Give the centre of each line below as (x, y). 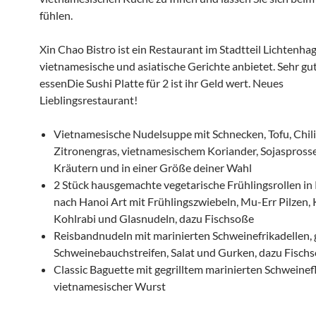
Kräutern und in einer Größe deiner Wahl (153, 168)
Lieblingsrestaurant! (89, 100)
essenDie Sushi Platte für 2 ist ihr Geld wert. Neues (162, 83)
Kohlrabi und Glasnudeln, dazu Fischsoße (154, 218)
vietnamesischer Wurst (110, 286)
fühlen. (56, 15)
